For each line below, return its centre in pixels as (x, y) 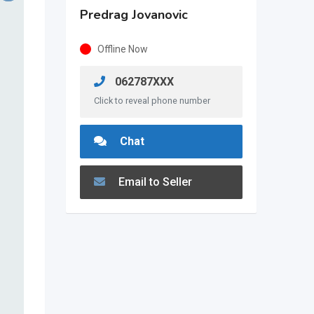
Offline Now (122, 49)
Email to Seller (153, 182)
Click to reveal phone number (152, 101)
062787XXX (143, 82)
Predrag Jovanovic (134, 15)
